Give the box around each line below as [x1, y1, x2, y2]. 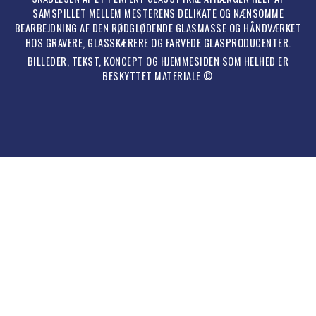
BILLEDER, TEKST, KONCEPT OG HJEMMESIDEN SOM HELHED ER [27, 54, 289, 69]
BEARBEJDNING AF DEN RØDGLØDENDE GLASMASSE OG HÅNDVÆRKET [14, 20, 302, 36]
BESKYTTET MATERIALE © [102, 68, 214, 84]
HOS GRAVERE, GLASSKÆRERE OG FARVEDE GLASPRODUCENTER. [25, 35, 291, 51]
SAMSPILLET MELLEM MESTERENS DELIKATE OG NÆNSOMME [32, 6, 284, 21]
